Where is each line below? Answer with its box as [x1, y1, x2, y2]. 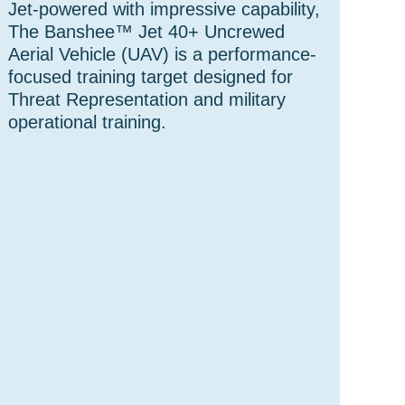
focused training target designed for [8, 67, 294, 87]
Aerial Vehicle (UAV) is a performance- [8, 44, 317, 64]
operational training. [8, 112, 167, 132]
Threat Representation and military [8, 89, 287, 109]
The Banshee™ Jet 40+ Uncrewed [8, 22, 286, 42]
